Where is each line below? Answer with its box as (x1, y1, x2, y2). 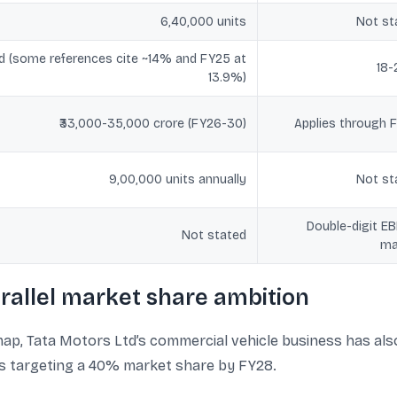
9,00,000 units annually (109, 172, 246, 187)
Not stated (182, 228, 246, 243)
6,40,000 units (160, 14, 246, 29)
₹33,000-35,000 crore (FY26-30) (59, 116, 246, 131)
